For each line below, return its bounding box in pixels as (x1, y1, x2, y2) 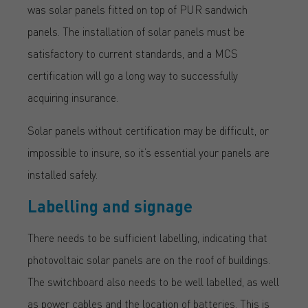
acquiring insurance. (27, 89, 118, 104)
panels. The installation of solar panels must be (27, 23, 245, 38)
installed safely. (27, 166, 98, 181)
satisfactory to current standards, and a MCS (27, 45, 238, 60)
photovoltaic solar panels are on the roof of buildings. (27, 252, 270, 267)
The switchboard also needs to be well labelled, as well (27, 274, 279, 289)
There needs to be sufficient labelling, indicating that (27, 230, 267, 245)
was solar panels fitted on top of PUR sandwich (27, 1, 247, 16)
